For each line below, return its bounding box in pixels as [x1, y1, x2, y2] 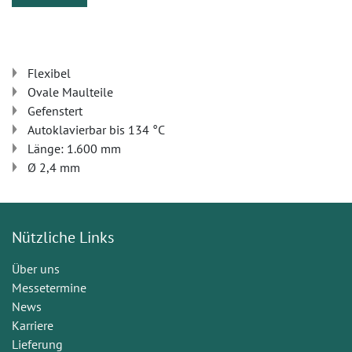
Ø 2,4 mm [27, 159, 80, 175]
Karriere [12, 317, 53, 333]
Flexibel [27, 65, 71, 81]
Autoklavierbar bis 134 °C [27, 122, 165, 137]
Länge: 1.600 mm [27, 141, 121, 156]
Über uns [12, 260, 60, 277]
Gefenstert [27, 103, 82, 119]
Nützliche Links [12, 226, 114, 247]
